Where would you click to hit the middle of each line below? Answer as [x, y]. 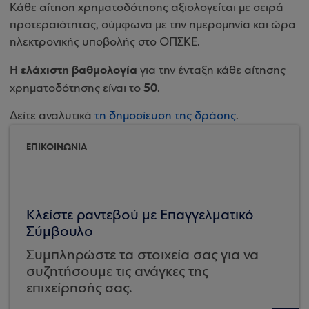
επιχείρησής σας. [79, 289]
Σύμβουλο [60, 232]
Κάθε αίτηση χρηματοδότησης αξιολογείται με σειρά [147, 8]
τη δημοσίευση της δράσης [165, 116]
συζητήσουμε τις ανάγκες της [117, 272]
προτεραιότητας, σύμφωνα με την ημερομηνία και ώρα [153, 25]
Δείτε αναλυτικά [52, 116]
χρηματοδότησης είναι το [77, 89]
